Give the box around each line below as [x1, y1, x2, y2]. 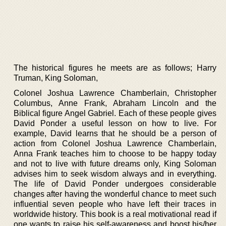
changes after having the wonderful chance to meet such [14, 189, 216, 198]
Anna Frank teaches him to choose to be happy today [14, 149, 216, 158]
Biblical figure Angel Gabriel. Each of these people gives [14, 108, 216, 118]
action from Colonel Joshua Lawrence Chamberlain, [14, 139, 216, 148]
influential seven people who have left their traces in [14, 199, 216, 208]
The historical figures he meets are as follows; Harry [14, 63, 216, 72]
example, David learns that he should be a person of [14, 129, 216, 138]
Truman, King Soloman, [14, 73, 98, 82]
